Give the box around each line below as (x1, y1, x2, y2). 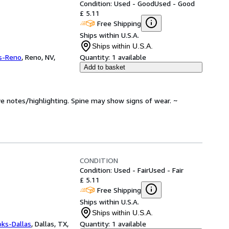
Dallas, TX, (35, 219, 68, 228)
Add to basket (84, 63, 125, 71)
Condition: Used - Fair (80, 166, 149, 174)
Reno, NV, (25, 53, 55, 61)
